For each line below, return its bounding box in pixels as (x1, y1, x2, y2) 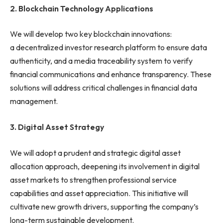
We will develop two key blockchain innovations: (10, 29, 172, 39)
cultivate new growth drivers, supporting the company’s (10, 201, 199, 212)
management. (10, 96, 58, 107)
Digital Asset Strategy (18, 122, 104, 132)
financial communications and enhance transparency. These (10, 69, 212, 80)
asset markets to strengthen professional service (10, 174, 177, 185)
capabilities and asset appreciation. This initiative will (10, 188, 188, 198)
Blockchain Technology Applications (18, 3, 153, 13)
